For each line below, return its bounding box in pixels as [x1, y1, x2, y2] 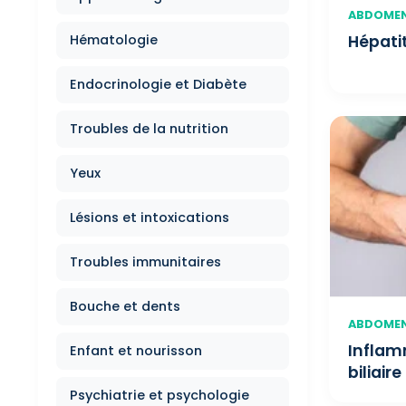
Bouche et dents [70, 297, 180, 315]
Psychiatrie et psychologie [70, 386, 249, 404]
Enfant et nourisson [70, 342, 202, 360]
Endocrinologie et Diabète [70, 75, 246, 93]
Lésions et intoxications [70, 208, 229, 227]
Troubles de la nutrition [70, 120, 228, 138]
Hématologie [70, 31, 158, 49]
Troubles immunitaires [70, 253, 221, 271]
